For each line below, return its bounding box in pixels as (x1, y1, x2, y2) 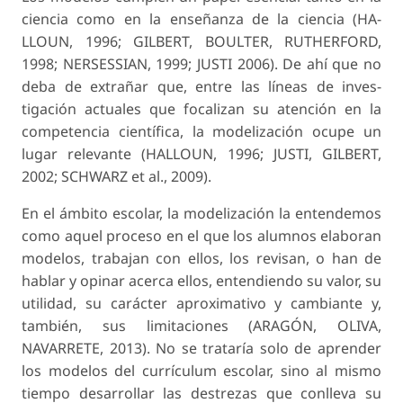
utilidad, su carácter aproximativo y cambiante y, (22, 292, 381, 313)
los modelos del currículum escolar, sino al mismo (22, 360, 381, 381)
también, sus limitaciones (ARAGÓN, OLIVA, (22, 315, 381, 336)
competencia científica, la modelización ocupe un (22, 121, 381, 141)
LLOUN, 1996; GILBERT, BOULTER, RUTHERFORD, (22, 31, 381, 51)
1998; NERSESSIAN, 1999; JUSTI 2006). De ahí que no (22, 53, 381, 74)
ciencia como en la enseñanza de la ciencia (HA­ (22, 8, 381, 29)
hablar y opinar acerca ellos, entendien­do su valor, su (22, 270, 381, 291)
